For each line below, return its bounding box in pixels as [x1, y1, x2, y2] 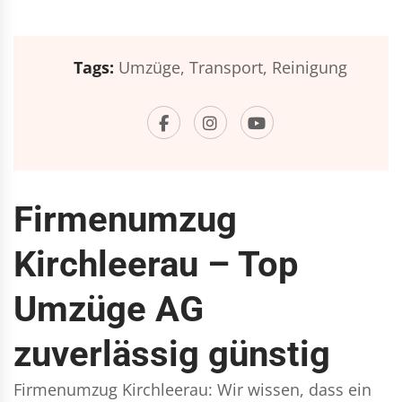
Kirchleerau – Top [13, 243, 299, 285]
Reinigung [271, 57, 347, 78]
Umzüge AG [13, 288, 204, 330]
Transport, [188, 57, 267, 78]
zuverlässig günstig [13, 333, 330, 375]
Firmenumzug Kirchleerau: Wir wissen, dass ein [13, 379, 371, 400]
